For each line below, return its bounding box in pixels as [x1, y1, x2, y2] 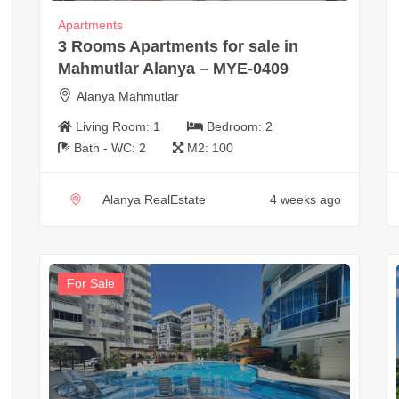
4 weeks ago [269, 192, 341, 208]
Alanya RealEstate [102, 192, 206, 208]
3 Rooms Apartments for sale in [57, 37, 298, 56]
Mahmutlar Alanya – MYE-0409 [57, 60, 289, 78]
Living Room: [75, 119, 153, 134]
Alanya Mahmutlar [76, 89, 179, 104]
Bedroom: [206, 119, 265, 134]
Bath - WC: [73, 141, 139, 156]
